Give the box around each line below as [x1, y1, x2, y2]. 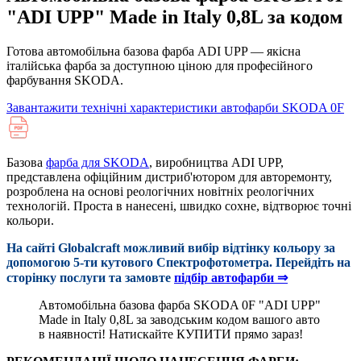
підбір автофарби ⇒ [174, 271, 288, 285]
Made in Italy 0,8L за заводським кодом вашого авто [39, 313, 320, 327]
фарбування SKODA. [6, 73, 123, 88]
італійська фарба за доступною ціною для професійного [6, 59, 313, 73]
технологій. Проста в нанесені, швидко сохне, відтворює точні [6, 199, 351, 214]
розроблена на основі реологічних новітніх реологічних [6, 185, 314, 199]
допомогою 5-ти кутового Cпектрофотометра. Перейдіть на [6, 255, 351, 270]
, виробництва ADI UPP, [149, 156, 284, 170]
